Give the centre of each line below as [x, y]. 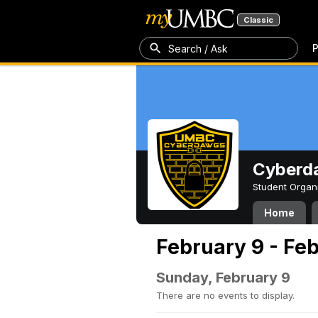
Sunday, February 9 [223, 278]
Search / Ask [198, 48]
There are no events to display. [225, 295]
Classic [258, 20]
